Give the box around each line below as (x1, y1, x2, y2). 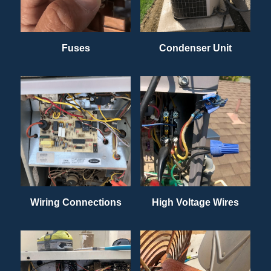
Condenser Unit (159, 42, 232, 53)
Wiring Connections (30, 197, 122, 207)
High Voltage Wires (152, 197, 239, 207)
